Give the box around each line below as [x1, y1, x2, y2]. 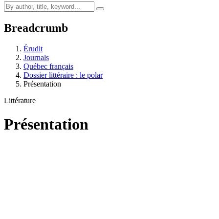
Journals [23, 53, 49, 62]
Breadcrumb [4, 21, 68, 34]
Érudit [23, 44, 43, 53]
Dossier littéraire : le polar [23, 70, 103, 79]
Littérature [4, 96, 36, 105]
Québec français [23, 62, 73, 70]
